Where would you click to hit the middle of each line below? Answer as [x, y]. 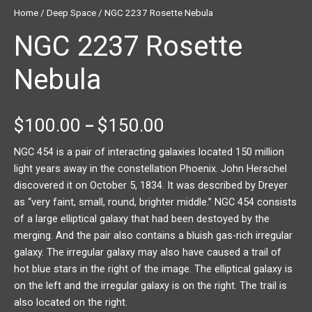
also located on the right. [71, 302]
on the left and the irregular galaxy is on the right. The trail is [150, 285]
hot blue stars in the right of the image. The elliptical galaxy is [153, 268]
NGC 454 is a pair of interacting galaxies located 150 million [149, 151]
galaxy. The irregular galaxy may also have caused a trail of [148, 252]
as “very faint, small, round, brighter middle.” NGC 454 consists [155, 202]
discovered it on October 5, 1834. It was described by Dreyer [151, 185]
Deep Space [71, 13]
